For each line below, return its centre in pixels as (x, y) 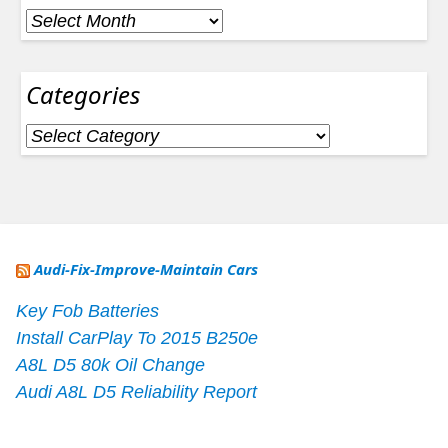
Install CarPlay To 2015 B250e (137, 338)
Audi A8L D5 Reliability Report (136, 392)
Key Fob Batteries (87, 311)
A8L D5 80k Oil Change (110, 365)
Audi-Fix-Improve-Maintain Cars (146, 269)
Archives (59, 20)
